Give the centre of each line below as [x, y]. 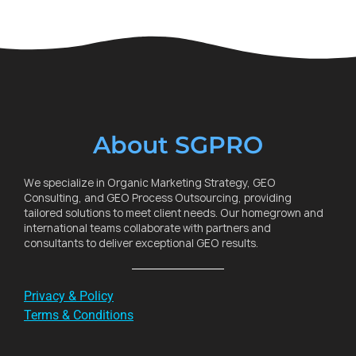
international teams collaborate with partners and [147, 228]
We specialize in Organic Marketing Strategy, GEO [150, 182]
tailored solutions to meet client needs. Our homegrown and [174, 213]
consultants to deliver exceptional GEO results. [141, 243]
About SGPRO [178, 145]
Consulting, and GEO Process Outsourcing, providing [158, 197]
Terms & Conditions [79, 315]
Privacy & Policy [69, 296]
